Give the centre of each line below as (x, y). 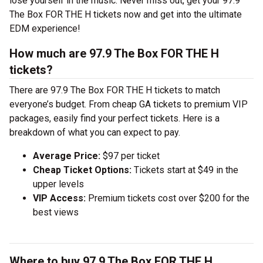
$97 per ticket (130, 156)
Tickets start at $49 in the (185, 170)
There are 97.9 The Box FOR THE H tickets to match (115, 90)
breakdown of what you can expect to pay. (95, 132)
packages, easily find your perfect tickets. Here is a (114, 118)
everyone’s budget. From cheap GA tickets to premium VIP (129, 104)
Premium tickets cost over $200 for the (168, 198)
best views (56, 212)
